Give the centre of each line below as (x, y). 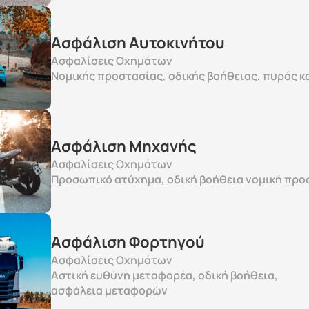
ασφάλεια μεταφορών (109, 290)
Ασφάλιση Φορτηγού (129, 242)
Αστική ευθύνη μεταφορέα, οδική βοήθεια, (165, 275)
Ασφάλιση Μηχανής (125, 146)
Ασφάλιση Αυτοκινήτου (138, 43)
